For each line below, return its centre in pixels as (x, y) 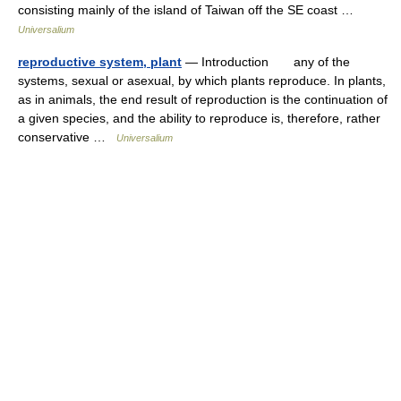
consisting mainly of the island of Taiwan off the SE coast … (189, 10)
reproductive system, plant (100, 62)
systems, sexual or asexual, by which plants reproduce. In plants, (202, 81)
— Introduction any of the (266, 62)
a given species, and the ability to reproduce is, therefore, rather (199, 118)
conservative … (67, 137)
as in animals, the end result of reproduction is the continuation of (203, 99)
